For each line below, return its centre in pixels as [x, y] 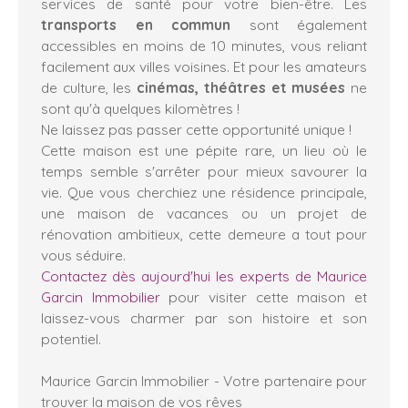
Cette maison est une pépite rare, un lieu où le [204, 150]
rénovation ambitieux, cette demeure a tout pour [204, 234]
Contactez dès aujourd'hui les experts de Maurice [204, 275]
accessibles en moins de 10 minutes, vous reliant [204, 45]
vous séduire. [83, 255]
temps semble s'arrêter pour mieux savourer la [204, 171]
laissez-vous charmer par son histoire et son [204, 317]
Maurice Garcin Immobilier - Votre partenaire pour [204, 380]
